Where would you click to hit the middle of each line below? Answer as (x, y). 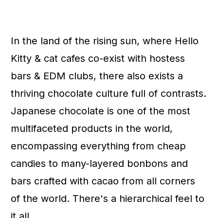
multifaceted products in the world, (92, 128)
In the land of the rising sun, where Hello (105, 41)
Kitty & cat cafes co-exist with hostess (98, 58)
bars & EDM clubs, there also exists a (97, 76)
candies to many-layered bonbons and (100, 163)
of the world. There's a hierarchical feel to (108, 199)
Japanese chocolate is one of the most (101, 111)
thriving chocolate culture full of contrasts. (109, 93)
